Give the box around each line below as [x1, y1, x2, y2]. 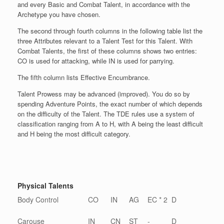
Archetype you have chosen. [17, 9, 100, 19]
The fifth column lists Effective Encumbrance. [17, 72, 150, 82]
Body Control [17, 194, 58, 205]
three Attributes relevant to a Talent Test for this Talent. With [17, 36, 192, 46]
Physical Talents [17, 180, 73, 191]
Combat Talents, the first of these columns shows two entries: [17, 46, 197, 56]
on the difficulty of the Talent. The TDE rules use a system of [17, 109, 194, 119]
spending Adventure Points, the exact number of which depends [17, 99, 202, 109]
